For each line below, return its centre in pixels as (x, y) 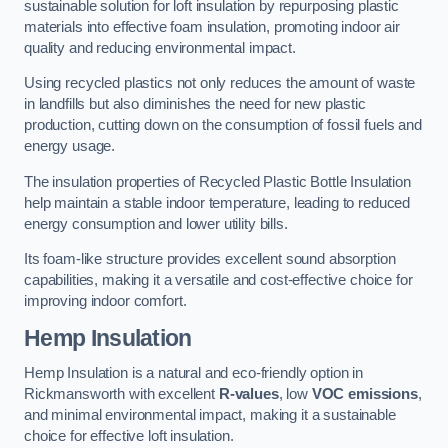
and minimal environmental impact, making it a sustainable (210, 415)
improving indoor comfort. (105, 301)
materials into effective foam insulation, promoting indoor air (212, 26)
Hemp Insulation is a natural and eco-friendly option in (194, 373)
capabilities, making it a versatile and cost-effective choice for (218, 280)
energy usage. (70, 146)
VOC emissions (364, 394)
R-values (248, 394)
